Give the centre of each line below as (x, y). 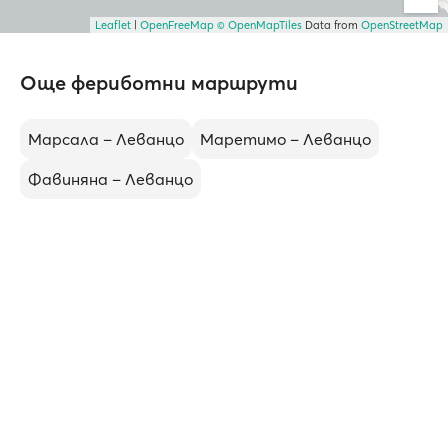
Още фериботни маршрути (159, 82)
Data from (331, 25)
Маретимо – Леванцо (285, 139)
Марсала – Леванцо (106, 139)
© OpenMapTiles (259, 25)
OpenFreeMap (177, 25)
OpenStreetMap (402, 25)
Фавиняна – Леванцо (110, 179)
